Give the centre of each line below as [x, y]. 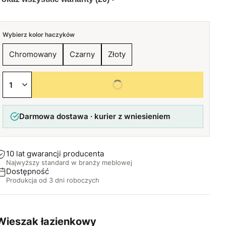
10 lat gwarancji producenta [55, 154]
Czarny [82, 54]
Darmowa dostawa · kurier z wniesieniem [95, 116]
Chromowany [33, 54]
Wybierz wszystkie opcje [118, 84]
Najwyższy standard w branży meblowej [69, 162]
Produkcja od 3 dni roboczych [53, 180]
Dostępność [27, 171]
